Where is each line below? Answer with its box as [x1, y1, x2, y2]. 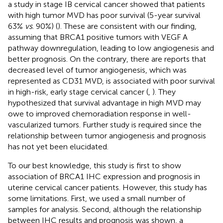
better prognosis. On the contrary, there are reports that [8, 54, 206, 64]
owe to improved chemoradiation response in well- [8, 109, 191, 118]
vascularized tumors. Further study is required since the [8, 119, 202, 129]
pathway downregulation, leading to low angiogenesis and [8, 43, 214, 53]
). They [152, 87, 176, 97]
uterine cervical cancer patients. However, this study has [8, 182, 207, 192]
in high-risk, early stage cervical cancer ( [8, 87, 148, 97]
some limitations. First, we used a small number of [8, 193, 185, 203]
